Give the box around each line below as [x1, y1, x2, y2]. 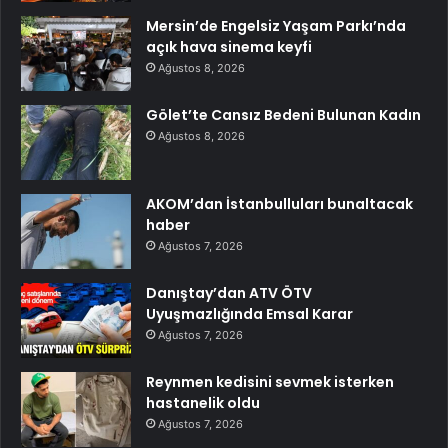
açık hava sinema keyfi [146, 37, 312, 58]
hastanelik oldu [146, 393, 260, 414]
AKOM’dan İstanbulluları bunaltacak [146, 194, 413, 215]
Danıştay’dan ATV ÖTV [146, 283, 312, 304]
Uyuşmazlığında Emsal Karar [146, 304, 353, 325]
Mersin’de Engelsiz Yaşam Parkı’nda [146, 16, 406, 37]
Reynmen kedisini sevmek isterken [146, 372, 394, 393]
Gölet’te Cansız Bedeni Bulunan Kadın [146, 105, 421, 126]
